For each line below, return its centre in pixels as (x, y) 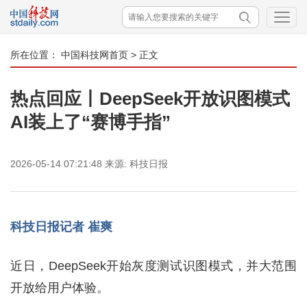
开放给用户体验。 (60, 288)
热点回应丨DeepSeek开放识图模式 (152, 99)
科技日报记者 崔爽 (61, 227)
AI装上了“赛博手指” (90, 122)
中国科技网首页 (95, 55)
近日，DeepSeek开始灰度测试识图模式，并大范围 (153, 266)
